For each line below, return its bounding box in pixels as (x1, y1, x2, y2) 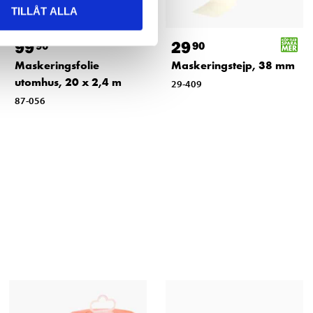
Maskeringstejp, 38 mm (170, 58, 295, 73)
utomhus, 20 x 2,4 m (14, 75, 122, 90)
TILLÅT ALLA (11, 5, 78, 17)
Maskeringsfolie (14, 58, 99, 73)
